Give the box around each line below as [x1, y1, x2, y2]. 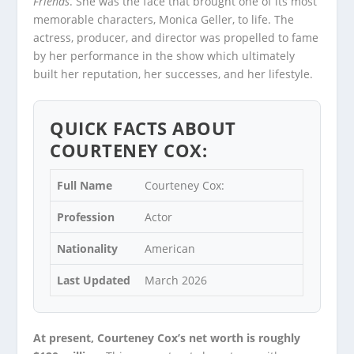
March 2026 [145, 273, 208, 288]
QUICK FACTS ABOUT [50, 116, 236, 141]
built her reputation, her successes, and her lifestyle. [33, 66, 314, 81]
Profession [57, 209, 115, 225]
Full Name [57, 178, 113, 194]
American [145, 241, 196, 257]
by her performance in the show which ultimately [33, 48, 296, 63]
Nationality [57, 241, 119, 257]
